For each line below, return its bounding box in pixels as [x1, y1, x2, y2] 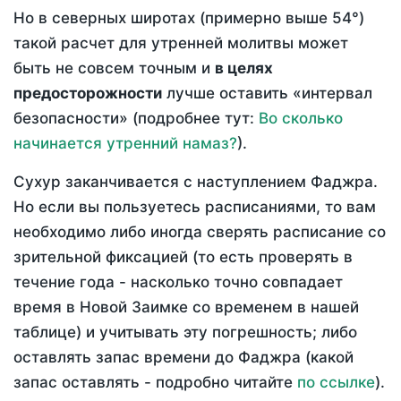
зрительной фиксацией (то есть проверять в [13, 248, 353, 267]
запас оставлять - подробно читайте [13, 373, 297, 392]
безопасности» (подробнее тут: [13, 109, 259, 128]
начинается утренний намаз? [13, 134, 237, 153]
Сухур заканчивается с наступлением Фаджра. [13, 173, 378, 192]
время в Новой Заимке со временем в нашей [13, 298, 359, 317]
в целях [215, 59, 273, 78]
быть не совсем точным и [13, 59, 215, 78]
